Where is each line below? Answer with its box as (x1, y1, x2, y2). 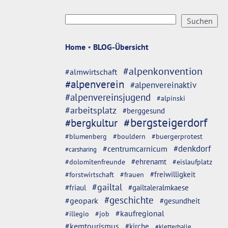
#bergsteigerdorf (124, 115, 207, 130)
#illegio (65, 209, 89, 218)
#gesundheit (160, 196, 200, 206)
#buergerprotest (152, 132, 203, 141)
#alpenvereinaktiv (130, 79, 196, 91)
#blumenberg (65, 131, 107, 141)
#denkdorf (174, 143, 211, 154)
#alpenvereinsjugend (65, 91, 151, 103)
